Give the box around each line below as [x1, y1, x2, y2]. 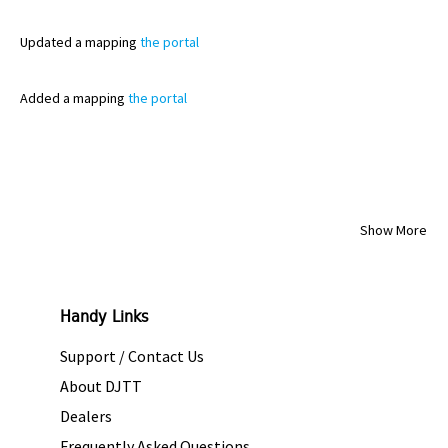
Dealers [60, 406, 112, 426]
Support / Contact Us [60, 346, 204, 366]
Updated [20, 33, 72, 51]
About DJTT [60, 376, 142, 396]
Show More [360, 221, 428, 239]
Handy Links [60, 309, 149, 326]
